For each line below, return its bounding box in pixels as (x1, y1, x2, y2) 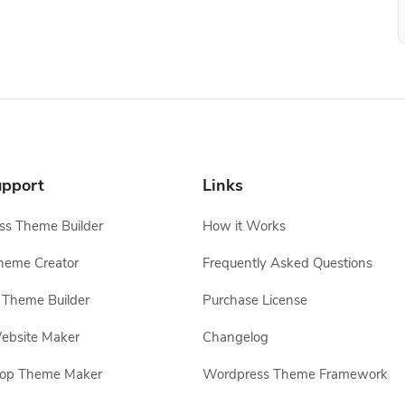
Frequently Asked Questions (202, 254, 372, 272)
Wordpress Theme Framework (202, 365, 388, 383)
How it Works (202, 217, 286, 235)
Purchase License (202, 291, 307, 309)
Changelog (202, 328, 268, 346)
